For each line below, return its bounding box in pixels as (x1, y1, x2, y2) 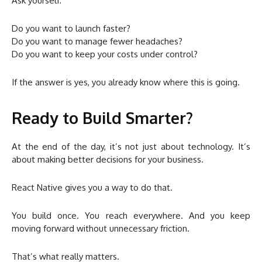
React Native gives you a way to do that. (12, 182, 173, 194)
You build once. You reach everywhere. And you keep (12, 210, 250, 222)
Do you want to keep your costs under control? (12, 49, 198, 60)
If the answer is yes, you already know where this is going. (12, 77, 240, 88)
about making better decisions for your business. (12, 154, 204, 166)
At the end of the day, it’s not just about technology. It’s (12, 141, 250, 153)
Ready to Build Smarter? (12, 108, 193, 128)
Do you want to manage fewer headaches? (12, 36, 182, 47)
